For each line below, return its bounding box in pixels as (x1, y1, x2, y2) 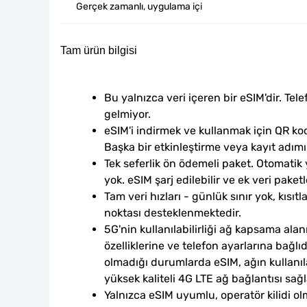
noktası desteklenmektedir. (104, 206, 241, 219)
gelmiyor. (104, 108, 151, 121)
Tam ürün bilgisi (60, 45, 137, 56)
